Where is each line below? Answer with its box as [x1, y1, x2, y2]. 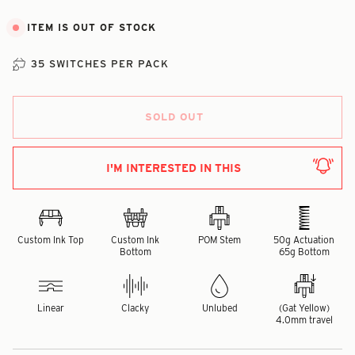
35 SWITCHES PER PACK [31, 56, 169, 70]
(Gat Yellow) [278, 301, 330, 314]
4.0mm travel [275, 313, 333, 326]
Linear [37, 301, 65, 314]
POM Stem [198, 233, 242, 246]
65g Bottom [278, 245, 330, 258]
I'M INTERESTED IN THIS [105, 161, 241, 174]
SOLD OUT [145, 110, 204, 124]
